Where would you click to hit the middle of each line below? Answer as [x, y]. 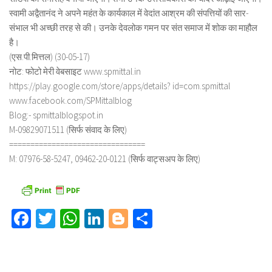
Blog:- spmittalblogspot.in [56, 115]
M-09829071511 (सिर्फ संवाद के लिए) [68, 130]
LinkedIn [137, 219]
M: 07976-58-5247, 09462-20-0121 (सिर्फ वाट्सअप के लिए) [105, 159]
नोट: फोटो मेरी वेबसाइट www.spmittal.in [75, 71]
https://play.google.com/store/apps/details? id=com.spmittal [120, 86]
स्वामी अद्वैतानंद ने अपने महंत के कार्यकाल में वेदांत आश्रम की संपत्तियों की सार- [129, 13]
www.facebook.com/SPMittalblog [70, 100]
